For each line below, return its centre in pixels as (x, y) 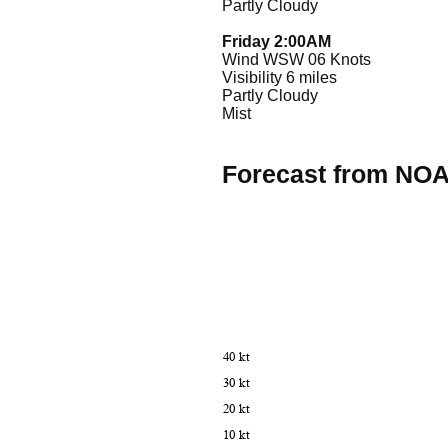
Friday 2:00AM (276, 41)
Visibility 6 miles (279, 77)
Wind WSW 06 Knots (296, 59)
